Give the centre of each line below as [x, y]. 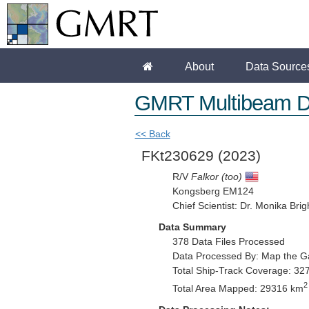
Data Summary [192, 227]
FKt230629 [179, 156]
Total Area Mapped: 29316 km [238, 288]
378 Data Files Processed [228, 242]
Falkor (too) [216, 177]
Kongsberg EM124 [213, 191]
